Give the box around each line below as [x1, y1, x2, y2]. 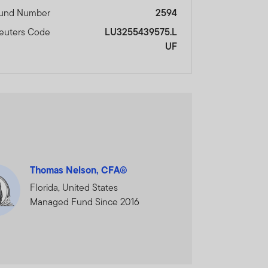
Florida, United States [29, 181, 118, 195]
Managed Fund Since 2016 [29, 195, 139, 209]
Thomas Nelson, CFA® [29, 163, 127, 178]
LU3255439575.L [104, 25, 177, 39]
